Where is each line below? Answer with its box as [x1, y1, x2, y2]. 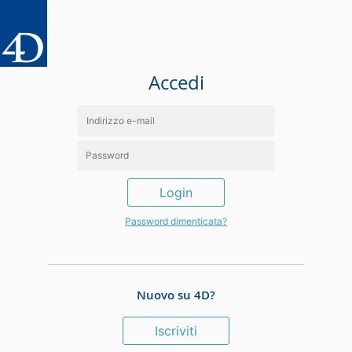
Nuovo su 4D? [137, 287, 215, 303]
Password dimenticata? [125, 215, 227, 227]
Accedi [148, 70, 204, 95]
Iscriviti [155, 323, 197, 339]
